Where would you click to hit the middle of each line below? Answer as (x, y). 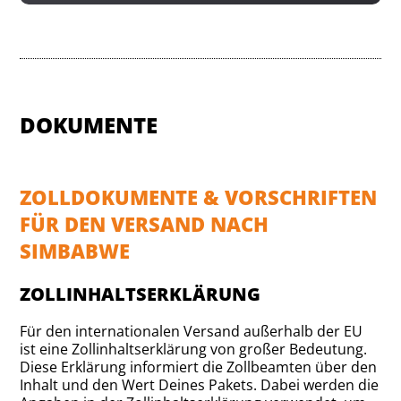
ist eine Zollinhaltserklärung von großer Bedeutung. (194, 349)
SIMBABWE (75, 251)
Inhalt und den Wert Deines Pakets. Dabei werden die (200, 385)
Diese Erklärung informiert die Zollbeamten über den (199, 367)
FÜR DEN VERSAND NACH (145, 224)
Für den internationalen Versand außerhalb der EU (192, 331)
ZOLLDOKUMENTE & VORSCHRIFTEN (199, 197)
